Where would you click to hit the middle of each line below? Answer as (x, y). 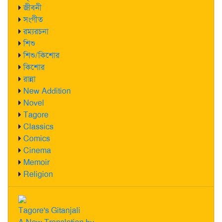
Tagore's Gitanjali (49, 210)
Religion (38, 174)
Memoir (36, 162)
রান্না (29, 79)
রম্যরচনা (36, 31)
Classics (38, 126)
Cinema (37, 150)
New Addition (47, 91)
